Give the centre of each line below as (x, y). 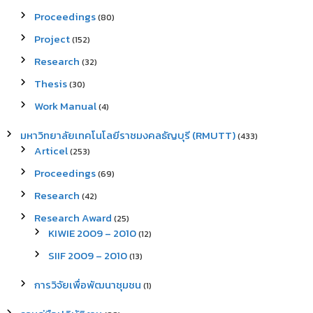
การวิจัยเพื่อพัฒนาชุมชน (87, 285)
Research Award (73, 218)
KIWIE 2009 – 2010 (92, 233)
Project (52, 39)
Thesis (50, 84)
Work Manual (65, 106)
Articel (51, 151)
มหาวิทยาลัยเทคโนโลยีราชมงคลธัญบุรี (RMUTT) (128, 136)
